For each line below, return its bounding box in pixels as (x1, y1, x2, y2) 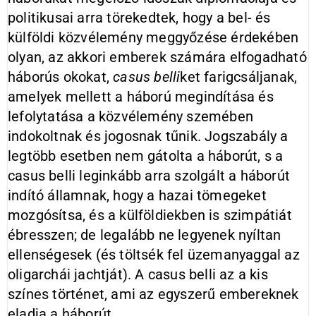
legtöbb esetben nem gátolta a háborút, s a (8, 147, 284, 164)
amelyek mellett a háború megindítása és (8, 88, 274, 105)
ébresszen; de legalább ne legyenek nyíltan (8, 226, 281, 243)
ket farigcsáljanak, (180, 68, 298, 85)
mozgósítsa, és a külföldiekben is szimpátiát (8, 207, 292, 224)
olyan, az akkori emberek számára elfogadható (8, 49, 307, 66)
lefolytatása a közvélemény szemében (8, 108, 254, 125)
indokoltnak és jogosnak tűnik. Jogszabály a (8, 128, 288, 145)
